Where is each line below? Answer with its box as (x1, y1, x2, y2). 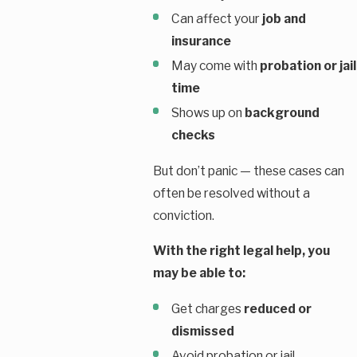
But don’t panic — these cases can (152, 163, 344, 179)
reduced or (243, 301, 312, 317)
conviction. (152, 208, 214, 224)
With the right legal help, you (152, 243, 330, 259)
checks (171, 127, 215, 143)
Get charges (171, 301, 244, 317)
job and (261, 11, 306, 27)
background (244, 105, 320, 121)
